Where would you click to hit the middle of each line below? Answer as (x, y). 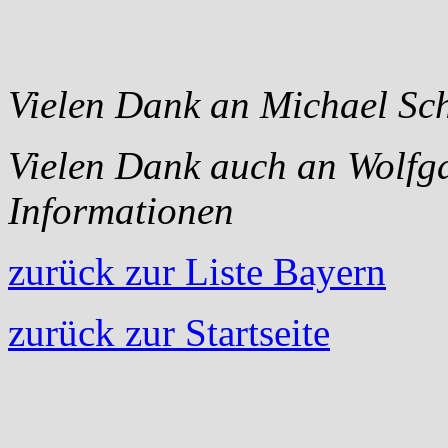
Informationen (121, 210)
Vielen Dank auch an (177, 165)
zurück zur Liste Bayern (197, 271)
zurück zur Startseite (169, 332)
